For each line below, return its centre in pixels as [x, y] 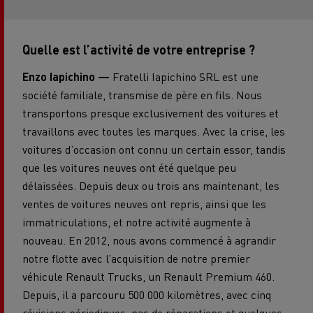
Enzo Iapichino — [66, 76]
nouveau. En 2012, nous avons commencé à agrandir [149, 240]
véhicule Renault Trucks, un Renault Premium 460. [148, 276]
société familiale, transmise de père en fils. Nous [142, 94]
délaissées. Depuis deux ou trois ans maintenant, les [151, 185]
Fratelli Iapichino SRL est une [184, 76]
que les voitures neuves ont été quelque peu [129, 167]
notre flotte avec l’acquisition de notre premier [136, 258]
